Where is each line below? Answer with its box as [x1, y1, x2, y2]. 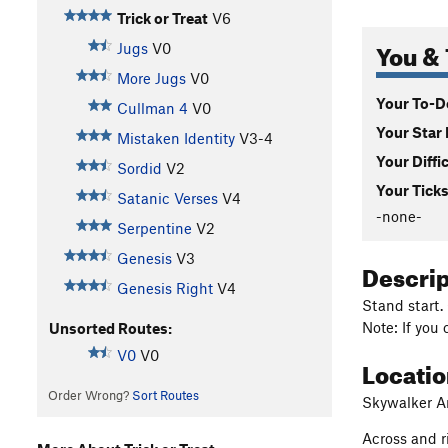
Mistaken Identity [116, 129, 235, 148]
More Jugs [116, 69, 186, 88]
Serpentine [116, 219, 192, 238]
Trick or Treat [116, 9, 208, 28]
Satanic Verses [116, 189, 218, 208]
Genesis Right [116, 279, 213, 298]
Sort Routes [131, 387, 199, 404]
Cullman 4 [116, 99, 188, 118]
